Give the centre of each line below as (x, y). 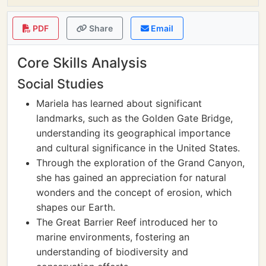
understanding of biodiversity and (112, 252)
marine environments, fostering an (113, 237)
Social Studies (61, 84)
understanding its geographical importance (133, 133)
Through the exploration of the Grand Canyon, (140, 163)
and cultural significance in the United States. (138, 148)
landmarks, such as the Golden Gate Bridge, (134, 118)
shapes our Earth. (76, 207)
